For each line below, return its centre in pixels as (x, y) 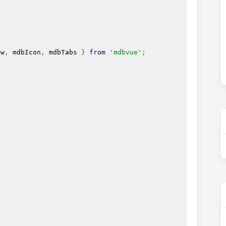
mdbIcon (25, 52)
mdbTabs (63, 52)
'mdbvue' (126, 52)
